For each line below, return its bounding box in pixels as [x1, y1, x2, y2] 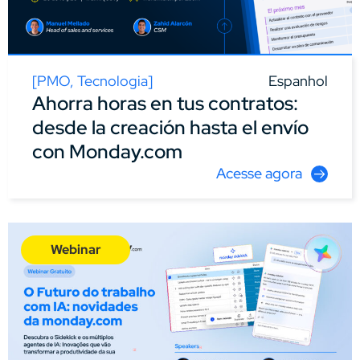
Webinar [50, 240, 101, 258]
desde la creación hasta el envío [32, 114, 309, 140]
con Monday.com [32, 138, 182, 164]
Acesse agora [216, 163, 302, 182]
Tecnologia [77, 71, 148, 90]
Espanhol [268, 71, 328, 90]
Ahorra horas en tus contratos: [32, 90, 298, 116]
